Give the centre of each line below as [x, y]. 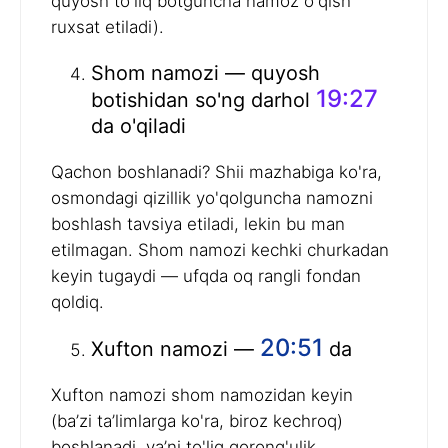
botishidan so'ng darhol [203, 100]
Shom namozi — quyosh [205, 73]
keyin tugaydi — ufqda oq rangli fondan [206, 276]
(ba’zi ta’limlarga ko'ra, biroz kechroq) [197, 421]
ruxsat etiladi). [107, 27]
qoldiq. [77, 302]
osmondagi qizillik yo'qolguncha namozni [212, 198]
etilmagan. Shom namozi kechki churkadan [220, 250]
